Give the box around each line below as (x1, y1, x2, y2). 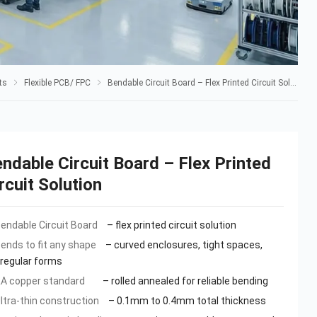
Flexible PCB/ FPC (24, 78, 91, 88)
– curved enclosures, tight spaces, (103, 239, 263, 251)
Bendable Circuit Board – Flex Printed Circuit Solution (108, 78, 291, 88)
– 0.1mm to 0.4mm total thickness (106, 295, 267, 307)
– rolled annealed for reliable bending (100, 275, 269, 287)
